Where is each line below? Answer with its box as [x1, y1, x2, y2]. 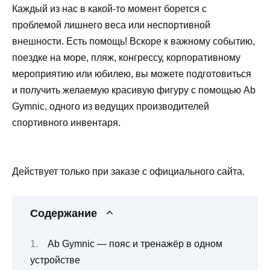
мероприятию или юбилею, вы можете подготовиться [12, 68, 251, 79]
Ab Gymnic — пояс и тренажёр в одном [48, 238, 222, 249]
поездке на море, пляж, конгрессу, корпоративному [12, 52, 240, 63]
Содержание [30, 207, 97, 220]
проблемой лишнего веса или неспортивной [12, 19, 210, 30]
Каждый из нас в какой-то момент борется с [12, 3, 207, 14]
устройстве [30, 254, 80, 265]
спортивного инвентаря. [12, 117, 121, 128]
